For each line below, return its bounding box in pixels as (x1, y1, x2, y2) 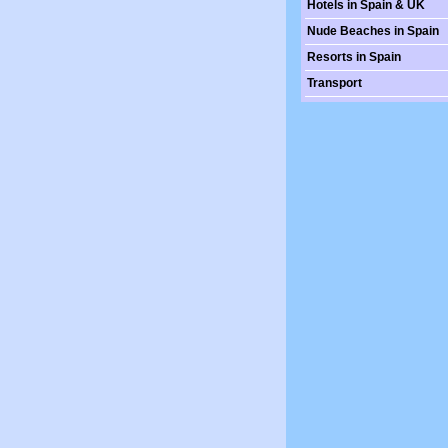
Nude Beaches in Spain (307, 24, 439, 38)
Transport (307, 76, 362, 90)
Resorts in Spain (307, 50, 401, 64)
